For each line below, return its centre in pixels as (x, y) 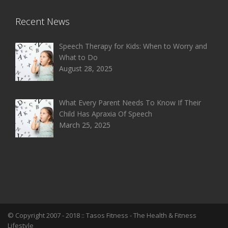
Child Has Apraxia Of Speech (105, 113)
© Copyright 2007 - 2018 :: (47, 216)
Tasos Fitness (107, 216)
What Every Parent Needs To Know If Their (130, 102)
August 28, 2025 (85, 69)
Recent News (42, 22)
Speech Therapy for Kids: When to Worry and (133, 46)
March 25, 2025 (84, 125)
